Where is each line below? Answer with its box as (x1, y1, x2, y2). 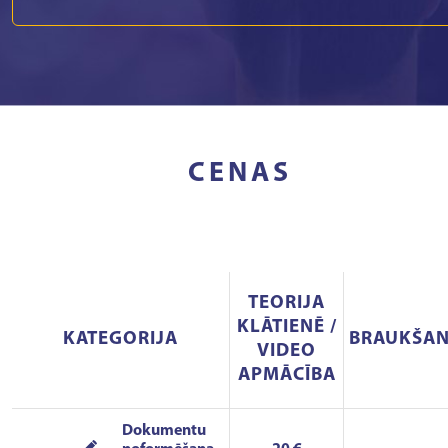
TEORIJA (248, 294, 325, 313)
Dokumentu (122, 423, 206, 439)
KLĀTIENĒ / (236, 318, 337, 337)
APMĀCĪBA (237, 366, 336, 385)
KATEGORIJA (63, 330, 178, 349)
